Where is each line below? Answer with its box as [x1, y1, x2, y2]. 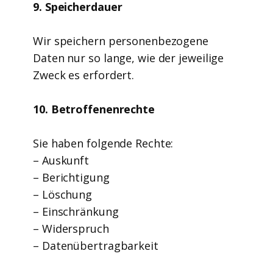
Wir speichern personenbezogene [33, 34, 208, 48]
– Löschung [33, 187, 92, 202]
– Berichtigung [33, 170, 110, 185]
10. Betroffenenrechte [33, 102, 158, 116]
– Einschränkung [33, 204, 119, 219]
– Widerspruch [33, 221, 109, 236]
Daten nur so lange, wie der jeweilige [33, 51, 224, 65]
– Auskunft [33, 153, 89, 168]
